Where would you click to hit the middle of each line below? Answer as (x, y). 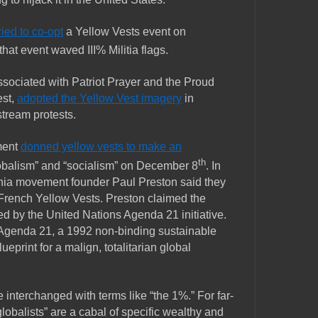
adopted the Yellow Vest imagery (99, 99)
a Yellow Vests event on (125, 32)
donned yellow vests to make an (101, 147)
